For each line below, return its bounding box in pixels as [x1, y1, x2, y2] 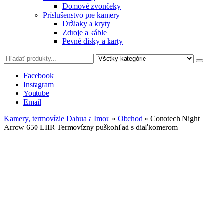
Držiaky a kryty [62, 19, 110, 28]
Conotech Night [150, 114, 200, 123]
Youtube [23, 89, 49, 97]
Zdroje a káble [62, 28, 107, 36]
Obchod [118, 114, 143, 123]
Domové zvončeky [62, 2, 121, 10]
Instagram [23, 80, 54, 89]
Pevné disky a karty [62, 37, 123, 45]
